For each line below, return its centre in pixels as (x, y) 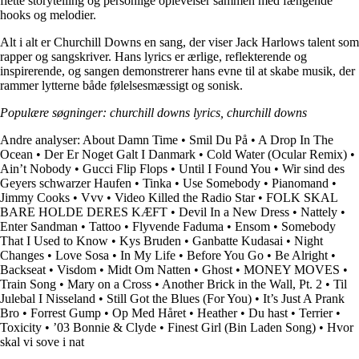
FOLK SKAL (302, 197)
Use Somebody (222, 183)
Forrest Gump (66, 313)
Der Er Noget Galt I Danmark (120, 154)
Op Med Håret (149, 313)
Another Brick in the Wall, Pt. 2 (242, 284)
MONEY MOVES (292, 269)
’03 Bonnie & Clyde (105, 327)
